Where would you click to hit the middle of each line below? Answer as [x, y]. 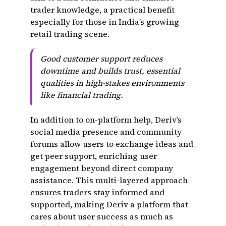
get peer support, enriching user [94, 156]
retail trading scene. [70, 34]
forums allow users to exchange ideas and [112, 144]
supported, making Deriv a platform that [109, 204]
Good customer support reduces [101, 59]
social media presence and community [106, 132]
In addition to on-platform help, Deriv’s [106, 120]
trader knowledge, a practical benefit [102, 10]
